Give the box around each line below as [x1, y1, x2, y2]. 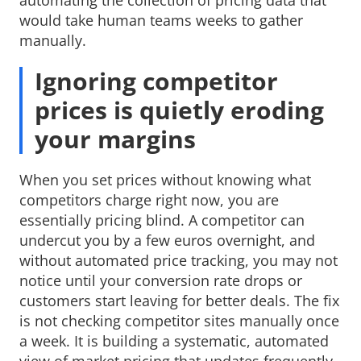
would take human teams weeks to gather [19, 10, 303, 30]
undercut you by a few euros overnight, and [19, 230, 315, 250]
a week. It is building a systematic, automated [19, 330, 329, 351]
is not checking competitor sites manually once [19, 310, 339, 330]
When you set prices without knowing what [19, 169, 311, 189]
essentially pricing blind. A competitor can [19, 210, 305, 230]
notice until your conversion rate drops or [19, 270, 302, 290]
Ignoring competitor [35, 64, 279, 98]
